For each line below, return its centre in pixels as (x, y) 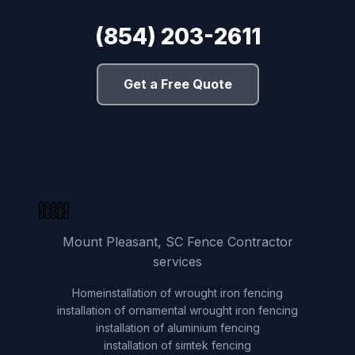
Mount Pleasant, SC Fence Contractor (177, 241)
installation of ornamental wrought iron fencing (177, 310)
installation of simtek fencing (177, 345)
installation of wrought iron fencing (193, 292)
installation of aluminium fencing (177, 327)
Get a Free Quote (177, 84)
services (177, 261)
